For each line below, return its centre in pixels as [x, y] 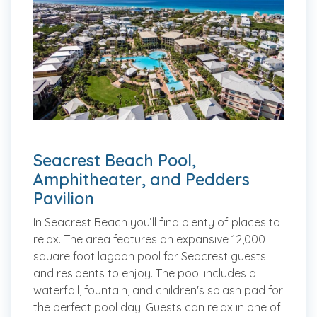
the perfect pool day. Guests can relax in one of [157, 307]
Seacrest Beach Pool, [115, 161]
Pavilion [64, 199]
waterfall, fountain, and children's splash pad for [158, 290]
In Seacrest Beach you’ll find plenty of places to [157, 223]
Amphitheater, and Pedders [142, 180]
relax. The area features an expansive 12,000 [149, 240]
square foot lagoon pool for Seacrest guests [150, 257]
